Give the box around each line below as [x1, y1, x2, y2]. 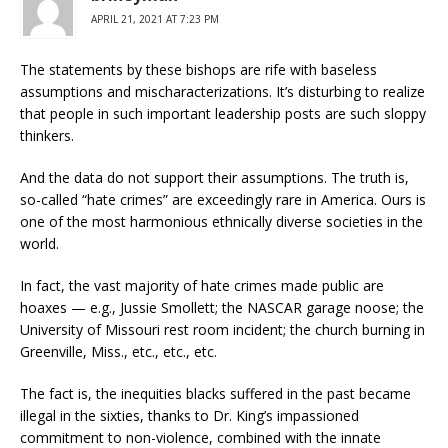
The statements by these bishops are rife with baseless [20, 59, 377, 79]
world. [20, 233, 59, 253]
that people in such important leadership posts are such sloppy [20, 103, 426, 123]
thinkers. [20, 125, 74, 145]
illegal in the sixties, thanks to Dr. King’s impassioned [20, 405, 359, 425]
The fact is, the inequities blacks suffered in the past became [20, 383, 411, 403]
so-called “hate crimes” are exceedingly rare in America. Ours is [20, 189, 426, 209]
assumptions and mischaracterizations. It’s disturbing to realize [20, 81, 425, 101]
